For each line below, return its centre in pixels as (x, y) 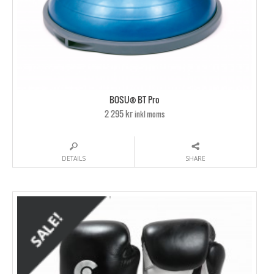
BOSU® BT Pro (134, 100)
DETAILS (73, 158)
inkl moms (149, 114)
